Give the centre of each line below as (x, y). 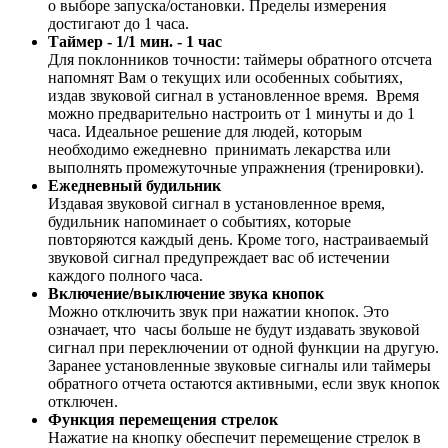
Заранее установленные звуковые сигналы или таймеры (239, 365)
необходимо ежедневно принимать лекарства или (219, 149)
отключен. (83, 401)
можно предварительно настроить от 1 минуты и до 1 (231, 113)
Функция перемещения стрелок (163, 419)
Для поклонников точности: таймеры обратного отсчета (240, 59)
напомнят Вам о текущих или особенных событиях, (225, 77)
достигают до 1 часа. (124, 23)
